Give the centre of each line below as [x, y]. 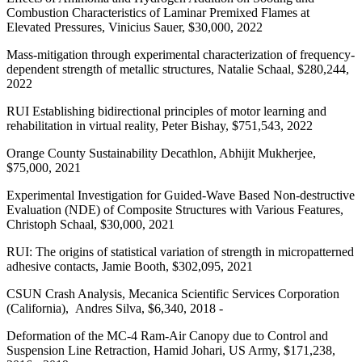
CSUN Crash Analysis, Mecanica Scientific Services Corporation [173, 293]
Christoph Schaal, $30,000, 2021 [90, 224]
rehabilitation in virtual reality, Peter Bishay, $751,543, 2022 [160, 125]
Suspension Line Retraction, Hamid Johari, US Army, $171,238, [171, 350]
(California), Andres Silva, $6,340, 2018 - [116, 308]
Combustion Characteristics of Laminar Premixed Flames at [158, 12]
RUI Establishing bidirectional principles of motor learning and [166, 111]
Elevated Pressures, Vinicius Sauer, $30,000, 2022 [135, 27]
